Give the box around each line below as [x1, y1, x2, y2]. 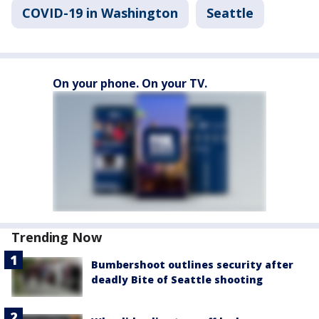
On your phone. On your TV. [53, 75, 207, 92]
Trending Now [11, 229, 102, 246]
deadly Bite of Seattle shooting [91, 273, 263, 287]
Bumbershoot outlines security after [91, 258, 293, 272]
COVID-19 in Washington [22, 4, 178, 22]
